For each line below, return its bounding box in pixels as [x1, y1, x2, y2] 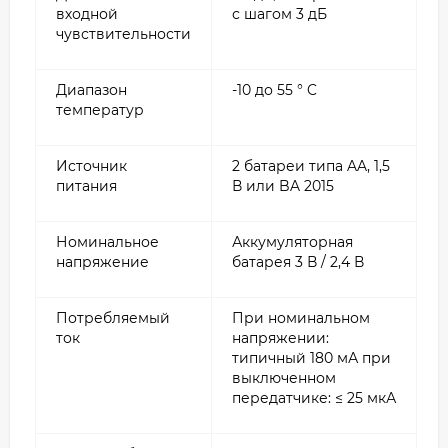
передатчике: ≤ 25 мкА [232, 388, 396, 407]
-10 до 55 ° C [232, 80, 317, 99]
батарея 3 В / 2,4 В [232, 252, 364, 271]
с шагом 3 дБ [232, 4, 327, 23]
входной [56, 4, 118, 23]
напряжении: [232, 328, 329, 347]
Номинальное [56, 232, 159, 251]
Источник [56, 156, 127, 175]
